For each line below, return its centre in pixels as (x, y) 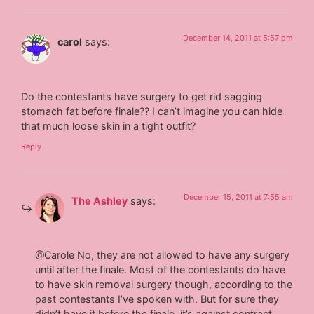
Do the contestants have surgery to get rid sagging (142, 96)
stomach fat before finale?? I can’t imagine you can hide (152, 111)
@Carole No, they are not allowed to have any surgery (163, 255)
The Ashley (100, 200)
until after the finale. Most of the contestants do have (161, 270)
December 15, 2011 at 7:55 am (238, 197)
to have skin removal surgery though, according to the (164, 285)
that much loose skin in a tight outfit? (109, 125)
